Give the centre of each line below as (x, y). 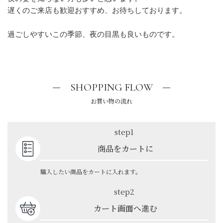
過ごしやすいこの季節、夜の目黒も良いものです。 (93, 34)
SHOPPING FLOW (111, 87)
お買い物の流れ (111, 101)
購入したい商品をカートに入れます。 (91, 171)
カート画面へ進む (125, 208)
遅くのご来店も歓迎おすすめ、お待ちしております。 (97, 10)
